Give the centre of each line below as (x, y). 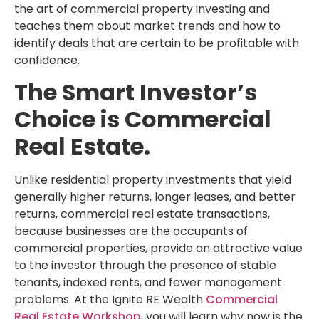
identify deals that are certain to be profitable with (157, 43)
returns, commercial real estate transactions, (142, 214)
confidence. (47, 60)
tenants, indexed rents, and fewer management (148, 282)
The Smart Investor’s (136, 92)
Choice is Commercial (143, 119)
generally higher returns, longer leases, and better (155, 197)
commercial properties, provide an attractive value (158, 248)
